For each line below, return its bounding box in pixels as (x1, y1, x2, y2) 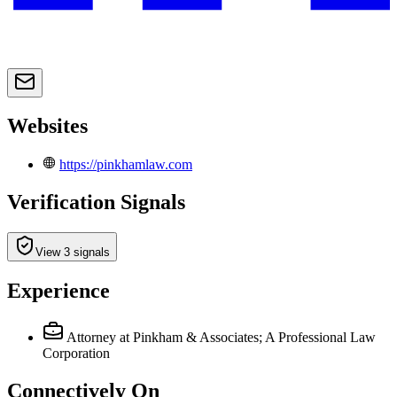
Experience (7, 279, 110, 303)
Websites (7, 114, 88, 138)
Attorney (66, 329, 116, 345)
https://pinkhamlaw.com (59, 157, 192, 173)
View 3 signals (35, 245, 110, 260)
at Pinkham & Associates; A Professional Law (120, 329, 376, 345)
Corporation (43, 345, 110, 361)
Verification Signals (7, 191, 185, 214)
